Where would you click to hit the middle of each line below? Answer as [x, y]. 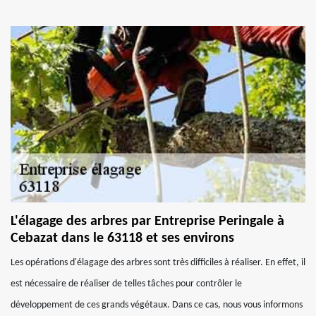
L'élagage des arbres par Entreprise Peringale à [147, 221]
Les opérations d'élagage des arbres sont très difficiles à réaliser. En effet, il [158, 263]
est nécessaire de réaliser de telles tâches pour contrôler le [126, 284]
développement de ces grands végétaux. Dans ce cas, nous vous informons [157, 305]
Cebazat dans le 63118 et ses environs [122, 238]
